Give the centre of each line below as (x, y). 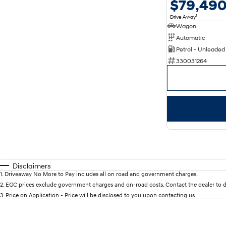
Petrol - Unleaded (201, 49)
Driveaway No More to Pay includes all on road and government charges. (101, 174)
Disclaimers (32, 166)
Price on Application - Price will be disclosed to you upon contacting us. (101, 195)
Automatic (191, 37)
